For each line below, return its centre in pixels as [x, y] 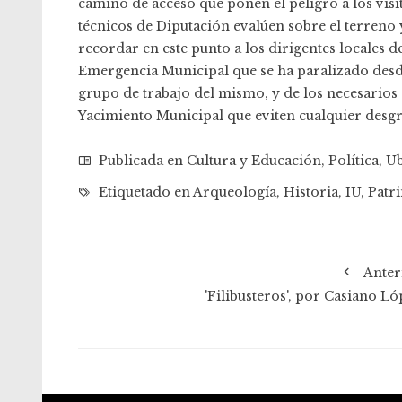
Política [354, 161]
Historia [311, 192]
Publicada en [141, 161]
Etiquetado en [144, 192]
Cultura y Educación [254, 161]
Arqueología [235, 192]
